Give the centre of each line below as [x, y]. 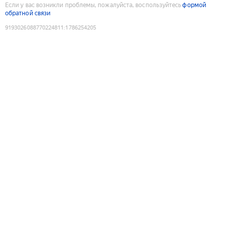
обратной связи [28, 13]
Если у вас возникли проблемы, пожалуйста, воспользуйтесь [93, 5]
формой [194, 5]
